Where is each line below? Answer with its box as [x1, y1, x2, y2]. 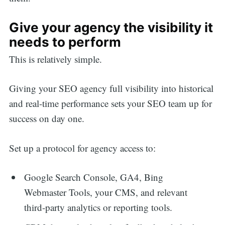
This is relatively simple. [9, 52, 102, 65]
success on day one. [9, 112, 87, 125]
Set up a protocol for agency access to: [9, 141, 162, 154]
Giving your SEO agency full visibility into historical [9, 82, 213, 95]
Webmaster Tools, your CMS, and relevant [24, 186, 188, 199]
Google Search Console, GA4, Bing [24, 171, 164, 184]
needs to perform [9, 34, 121, 50]
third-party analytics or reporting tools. [24, 201, 176, 214]
